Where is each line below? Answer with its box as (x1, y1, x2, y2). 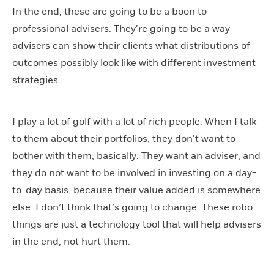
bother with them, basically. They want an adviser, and (12, 149, 261, 162)
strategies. (12, 73, 61, 86)
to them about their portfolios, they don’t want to (12, 132, 235, 145)
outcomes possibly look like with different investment (12, 56, 256, 69)
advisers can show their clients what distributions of (12, 39, 250, 52)
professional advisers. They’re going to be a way (12, 22, 230, 35)
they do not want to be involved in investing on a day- (12, 166, 256, 179)
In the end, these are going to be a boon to (12, 5, 207, 18)
